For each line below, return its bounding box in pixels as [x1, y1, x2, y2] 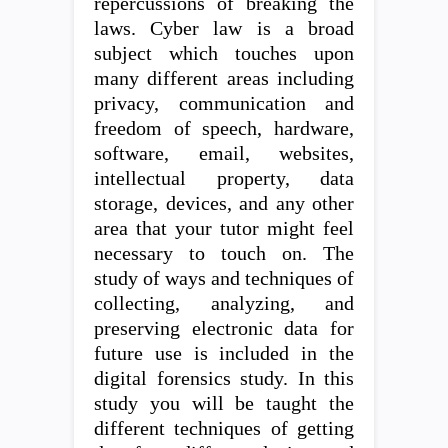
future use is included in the [94, 343, 354, 364]
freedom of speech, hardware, [94, 118, 354, 139]
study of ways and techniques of [94, 268, 354, 289]
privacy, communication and [94, 93, 354, 114]
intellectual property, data [94, 168, 354, 189]
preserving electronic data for [94, 318, 354, 339]
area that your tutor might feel [94, 218, 354, 239]
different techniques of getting [94, 418, 354, 439]
